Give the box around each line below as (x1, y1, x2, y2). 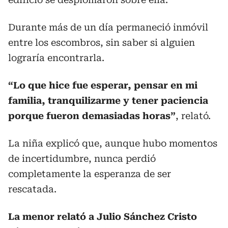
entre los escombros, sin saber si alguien (8, 37, 195, 48)
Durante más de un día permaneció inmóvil (8, 21, 208, 33)
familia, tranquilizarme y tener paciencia (8, 95, 208, 106)
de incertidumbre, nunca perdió (8, 153, 156, 164)
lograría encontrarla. (8, 52, 104, 63)
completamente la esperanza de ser (8, 168, 171, 179)
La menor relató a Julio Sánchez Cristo (8, 211, 197, 222)
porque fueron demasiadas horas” (8, 110, 176, 121)
